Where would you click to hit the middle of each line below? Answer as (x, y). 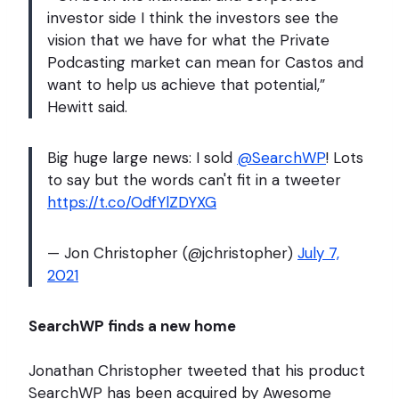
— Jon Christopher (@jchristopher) (172, 252)
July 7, (318, 252)
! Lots (345, 157)
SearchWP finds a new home (132, 326)
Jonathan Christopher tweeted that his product (197, 370)
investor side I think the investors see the (193, 17)
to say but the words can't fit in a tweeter (194, 179)
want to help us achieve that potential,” (186, 84)
